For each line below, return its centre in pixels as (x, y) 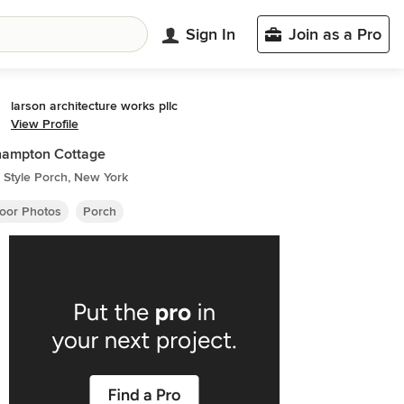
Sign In (211, 34)
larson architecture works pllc (94, 106)
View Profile (45, 124)
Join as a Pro (335, 34)
